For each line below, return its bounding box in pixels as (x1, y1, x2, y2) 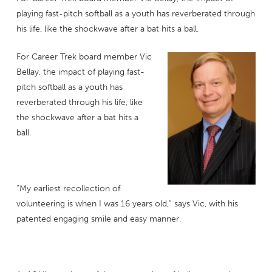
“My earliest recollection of (16, 183, 120, 194)
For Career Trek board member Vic (16, 52, 152, 63)
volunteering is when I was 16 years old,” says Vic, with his (16, 199, 238, 209)
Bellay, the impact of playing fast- (16, 67, 144, 78)
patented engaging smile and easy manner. (16, 214, 181, 225)
